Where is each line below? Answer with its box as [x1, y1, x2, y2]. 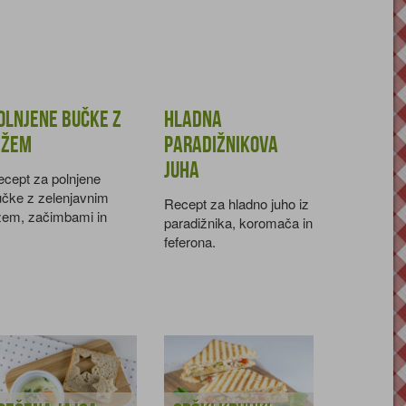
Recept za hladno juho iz [163, 193, 309, 213]
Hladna [163, 106, 222, 134]
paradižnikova [163, 131, 278, 159]
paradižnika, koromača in [163, 212, 313, 232]
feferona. [163, 231, 216, 251]
